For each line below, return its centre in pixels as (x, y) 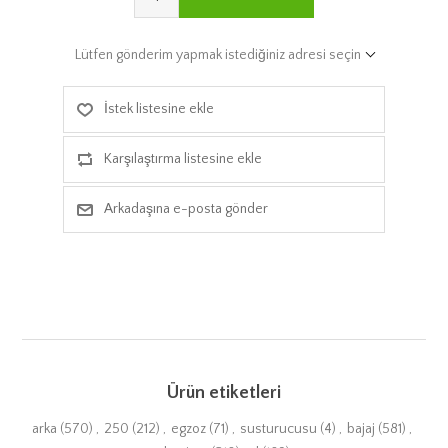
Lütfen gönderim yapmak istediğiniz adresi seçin (217, 54)
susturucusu (278, 428)
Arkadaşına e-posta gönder (185, 208)
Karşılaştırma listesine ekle (182, 158)
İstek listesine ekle (158, 108)
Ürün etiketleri (224, 392)
